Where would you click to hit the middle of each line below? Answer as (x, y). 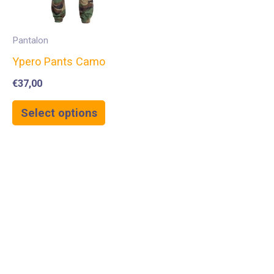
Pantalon (30, 40)
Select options (59, 113)
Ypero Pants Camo (59, 61)
